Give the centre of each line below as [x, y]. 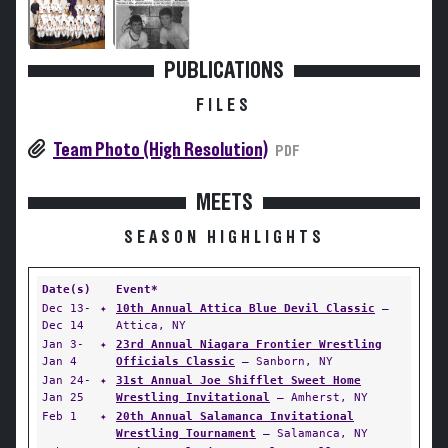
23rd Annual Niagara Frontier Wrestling [249, 344]
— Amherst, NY [319, 397]
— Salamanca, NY [312, 433]
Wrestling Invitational [193, 397]
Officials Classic [175, 361]
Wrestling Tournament [186, 433]
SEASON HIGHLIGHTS [224, 238]
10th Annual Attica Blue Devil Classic [245, 308]
